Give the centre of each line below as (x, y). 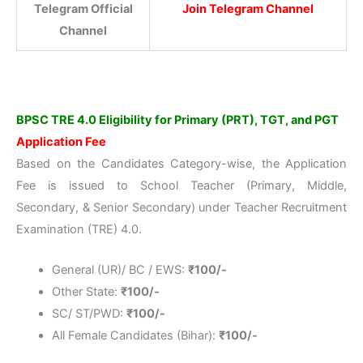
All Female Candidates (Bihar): (135, 336)
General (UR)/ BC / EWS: (120, 270)
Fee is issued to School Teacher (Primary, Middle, (181, 186)
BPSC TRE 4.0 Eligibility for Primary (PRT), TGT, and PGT (177, 120)
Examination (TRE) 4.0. (79, 230)
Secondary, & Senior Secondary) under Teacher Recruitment (181, 208)
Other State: (86, 292)
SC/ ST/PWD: (89, 314)
